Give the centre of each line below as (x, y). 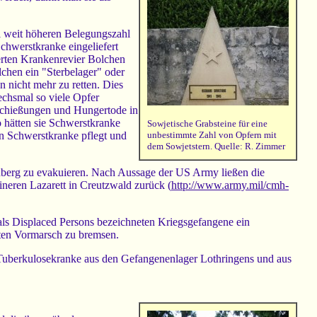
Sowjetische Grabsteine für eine (207, 124)
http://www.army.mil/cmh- (230, 185)
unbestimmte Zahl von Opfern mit (212, 135)
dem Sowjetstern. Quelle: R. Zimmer (216, 146)
